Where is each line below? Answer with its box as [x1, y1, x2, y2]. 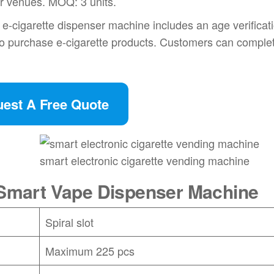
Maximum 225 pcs [45, 242, 135, 259]
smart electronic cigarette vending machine [40, 152, 250, 168]
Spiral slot [45, 213, 94, 230]
